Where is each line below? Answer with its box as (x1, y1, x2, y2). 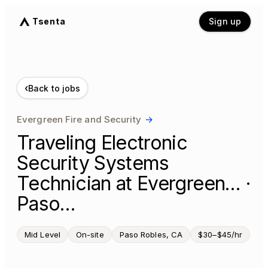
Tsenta (32, 16, 66, 26)
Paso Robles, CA (119, 230, 183, 239)
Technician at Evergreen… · (17, 172, 251, 195)
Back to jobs (28, 83, 81, 93)
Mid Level (25, 230, 60, 239)
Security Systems (17, 151, 169, 175)
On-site (75, 230, 104, 239)
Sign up (209, 16, 241, 26)
